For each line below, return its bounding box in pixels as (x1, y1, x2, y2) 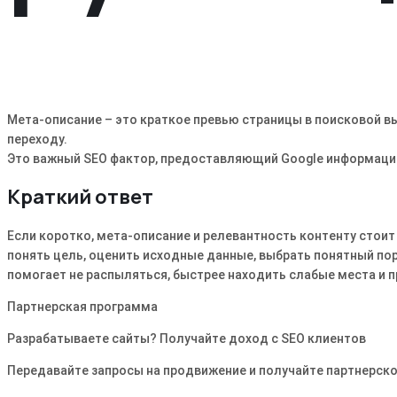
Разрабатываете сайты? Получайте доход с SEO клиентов (7, 331, 366, 346)
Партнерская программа (7, 300, 158, 315)
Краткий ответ (7, 183, 153, 211)
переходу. (7, 131, 67, 146)
